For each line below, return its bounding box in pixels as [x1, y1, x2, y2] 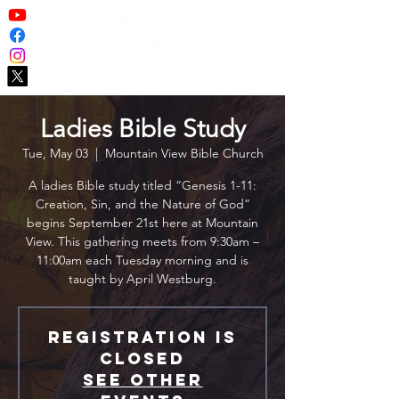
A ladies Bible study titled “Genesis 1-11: [28, 177, 256, 193]
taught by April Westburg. [69, 271, 216, 287]
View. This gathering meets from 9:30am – [26, 233, 259, 249]
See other [82, 370, 203, 390]
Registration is [48, 327, 237, 347]
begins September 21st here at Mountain [27, 215, 258, 231]
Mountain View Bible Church [104, 145, 264, 161]
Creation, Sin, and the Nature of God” [35, 196, 250, 212]
